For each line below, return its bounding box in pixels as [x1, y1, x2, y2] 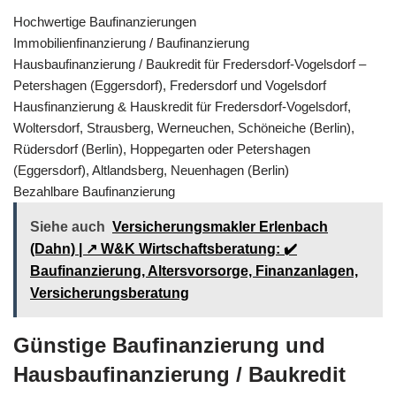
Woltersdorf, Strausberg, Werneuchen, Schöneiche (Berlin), [13, 119, 354, 135]
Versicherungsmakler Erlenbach [112, 218, 328, 234]
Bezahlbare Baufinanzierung [13, 183, 175, 199]
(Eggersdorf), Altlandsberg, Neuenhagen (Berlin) [13, 162, 289, 178]
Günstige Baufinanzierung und [13, 332, 325, 357]
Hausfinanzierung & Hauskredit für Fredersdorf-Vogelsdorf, [13, 98, 351, 114]
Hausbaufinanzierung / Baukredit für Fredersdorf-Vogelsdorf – [13, 56, 366, 72]
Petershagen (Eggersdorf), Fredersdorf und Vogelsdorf [13, 77, 326, 93]
